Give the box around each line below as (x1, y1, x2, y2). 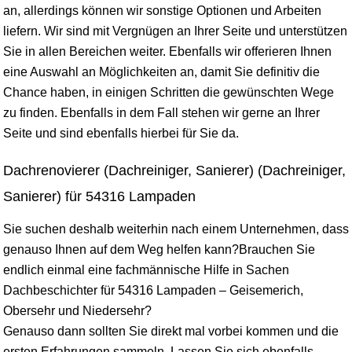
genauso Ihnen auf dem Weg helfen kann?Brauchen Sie (3, 242, 315, 256)
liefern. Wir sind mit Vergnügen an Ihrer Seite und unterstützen (3, 24, 347, 38)
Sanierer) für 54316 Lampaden (3, 188, 196, 204)
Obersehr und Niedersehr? (3, 303, 152, 317)
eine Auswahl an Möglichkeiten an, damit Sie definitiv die (3, 64, 320, 79)
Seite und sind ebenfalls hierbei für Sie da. (3, 126, 239, 140)
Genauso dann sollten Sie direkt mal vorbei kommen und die (3, 324, 339, 338)
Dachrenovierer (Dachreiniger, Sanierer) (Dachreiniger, (3, 162, 346, 178)
